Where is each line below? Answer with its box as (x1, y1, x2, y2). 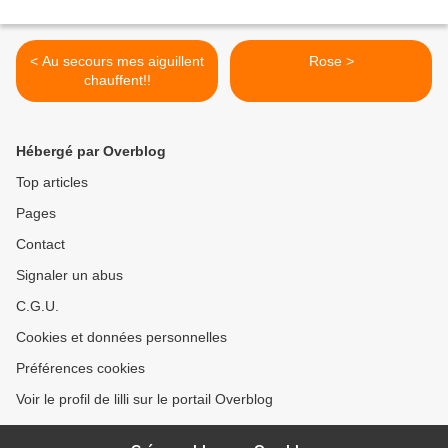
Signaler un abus (16, 267, 123, 284)
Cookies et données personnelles (16, 329, 227, 346)
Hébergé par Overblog (16, 143, 166, 160)
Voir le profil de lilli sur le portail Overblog (16, 391, 273, 408)
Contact (16, 236, 65, 253)
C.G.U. (16, 298, 59, 315)
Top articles (16, 174, 88, 191)
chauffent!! (83, 72, 151, 89)
